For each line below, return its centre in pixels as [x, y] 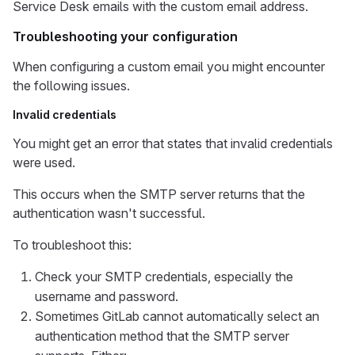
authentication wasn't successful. [109, 213]
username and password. [107, 296]
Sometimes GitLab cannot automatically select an [177, 316]
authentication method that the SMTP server [162, 336]
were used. [44, 162]
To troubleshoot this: [72, 245]
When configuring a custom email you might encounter [169, 67]
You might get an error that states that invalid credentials [173, 143]
